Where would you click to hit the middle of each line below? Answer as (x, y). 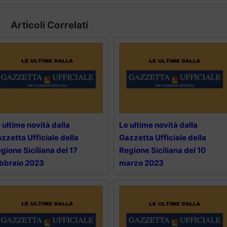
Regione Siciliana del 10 (162, 150)
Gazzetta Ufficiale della (162, 137)
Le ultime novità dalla (158, 125)
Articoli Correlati (49, 25)
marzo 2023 (141, 163)
